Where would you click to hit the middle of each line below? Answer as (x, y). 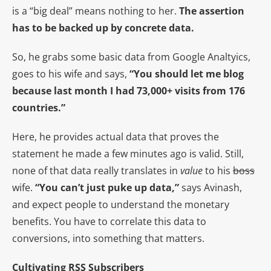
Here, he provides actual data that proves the (116, 137)
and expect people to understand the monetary (121, 205)
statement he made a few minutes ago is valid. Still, (128, 154)
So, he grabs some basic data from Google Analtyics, (131, 57)
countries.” (39, 108)
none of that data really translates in (96, 171)
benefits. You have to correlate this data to (109, 222)
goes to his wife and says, (70, 74)
